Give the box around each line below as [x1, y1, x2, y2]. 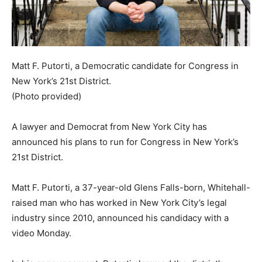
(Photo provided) [12, 90, 81, 102]
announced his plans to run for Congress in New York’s [12, 136, 239, 147]
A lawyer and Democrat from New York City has [12, 120, 207, 132]
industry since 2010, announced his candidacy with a [12, 212, 229, 223]
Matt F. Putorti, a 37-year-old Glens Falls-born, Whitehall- [12, 181, 250, 193]
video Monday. [12, 227, 71, 239]
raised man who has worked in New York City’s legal [12, 196, 227, 208]
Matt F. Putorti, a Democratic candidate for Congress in [12, 60, 239, 71]
